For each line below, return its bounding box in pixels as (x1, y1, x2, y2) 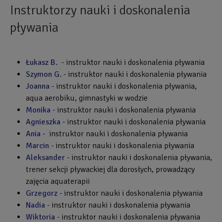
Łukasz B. (26, 57, 57, 67)
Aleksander (26, 153, 65, 163)
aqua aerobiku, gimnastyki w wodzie (26, 93, 148, 103)
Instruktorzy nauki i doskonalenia (10, 2, 190, 18)
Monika (26, 105, 51, 115)
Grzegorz (26, 188, 57, 198)
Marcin (26, 141, 49, 151)
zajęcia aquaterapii (26, 176, 90, 186)
